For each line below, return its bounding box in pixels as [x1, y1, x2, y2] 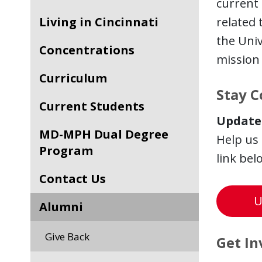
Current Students [47, 98, 144, 114]
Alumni [47, 199, 83, 215]
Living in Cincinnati [46, 14, 158, 30]
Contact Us [47, 171, 106, 187]
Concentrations [47, 42, 135, 58]
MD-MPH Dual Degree [39, 126, 50, 142]
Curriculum [47, 70, 107, 86]
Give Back [52, 230, 89, 243]
